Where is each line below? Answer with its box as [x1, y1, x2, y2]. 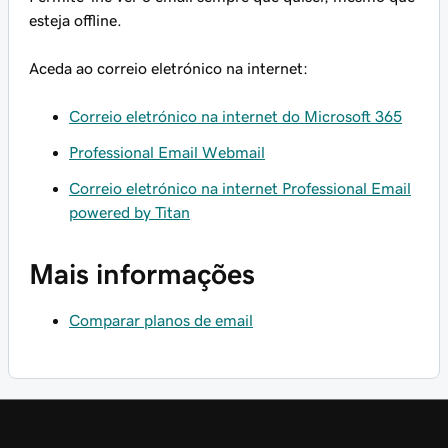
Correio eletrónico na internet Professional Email [69, 180, 411, 197]
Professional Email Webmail [69, 144, 265, 161]
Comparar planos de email [69, 312, 253, 329]
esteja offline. [29, 12, 122, 29]
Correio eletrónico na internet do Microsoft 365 [69, 108, 402, 125]
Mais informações [29, 260, 255, 289]
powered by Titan [69, 204, 190, 221]
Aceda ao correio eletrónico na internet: [29, 60, 308, 77]
